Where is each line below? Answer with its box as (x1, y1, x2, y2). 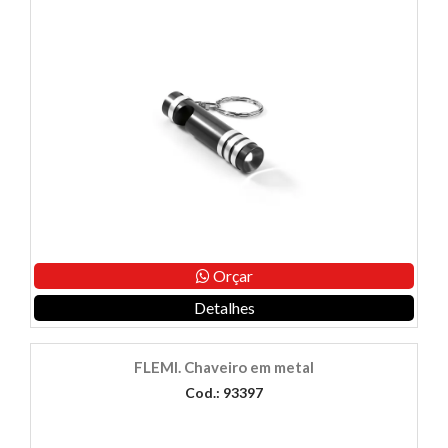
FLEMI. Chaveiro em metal (134, 358, 314, 377)
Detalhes (193, 298, 255, 318)
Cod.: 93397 (185, 384, 263, 402)
